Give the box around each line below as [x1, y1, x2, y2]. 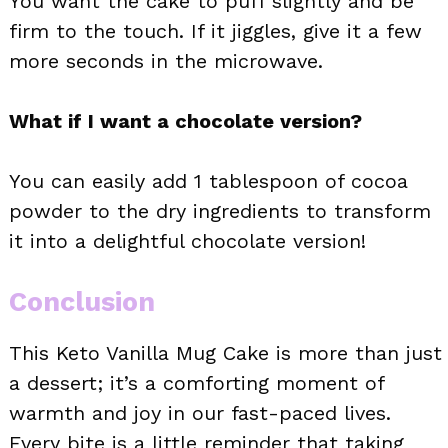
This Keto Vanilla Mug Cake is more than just [9, 340, 442, 365]
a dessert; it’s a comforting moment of [9, 370, 384, 395]
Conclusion [9, 285, 155, 318]
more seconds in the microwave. [9, 48, 323, 73]
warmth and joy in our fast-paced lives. [9, 400, 391, 425]
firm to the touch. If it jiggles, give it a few [9, 18, 422, 43]
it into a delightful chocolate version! [9, 228, 366, 253]
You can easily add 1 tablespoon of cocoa [9, 168, 408, 193]
